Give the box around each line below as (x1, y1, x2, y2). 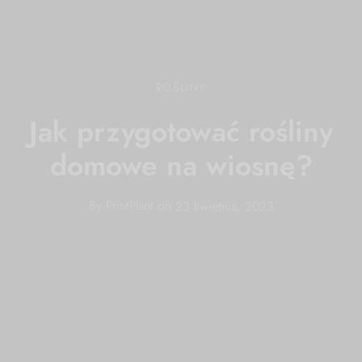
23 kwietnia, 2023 (175, 196, 274, 216)
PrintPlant (105, 196, 154, 216)
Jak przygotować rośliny (29, 110, 333, 152)
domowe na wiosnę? (49, 144, 313, 186)
